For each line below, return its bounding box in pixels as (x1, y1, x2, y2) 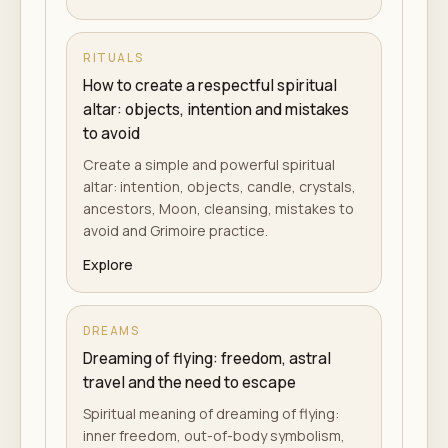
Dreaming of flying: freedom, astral (83, 348, 331, 369)
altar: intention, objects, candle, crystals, (83, 177, 356, 196)
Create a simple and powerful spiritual (83, 155, 335, 174)
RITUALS (83, 50, 144, 65)
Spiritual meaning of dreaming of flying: (83, 404, 339, 423)
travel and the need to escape (83, 372, 296, 393)
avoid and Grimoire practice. (83, 221, 268, 240)
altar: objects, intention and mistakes (83, 99, 349, 120)
